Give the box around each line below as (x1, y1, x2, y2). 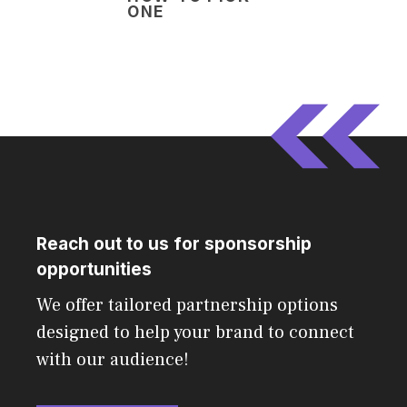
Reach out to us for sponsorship (36, 233, 312, 255)
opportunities (36, 259, 152, 281)
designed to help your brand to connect (36, 321, 354, 345)
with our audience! (36, 348, 189, 372)
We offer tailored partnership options (36, 293, 338, 318)
